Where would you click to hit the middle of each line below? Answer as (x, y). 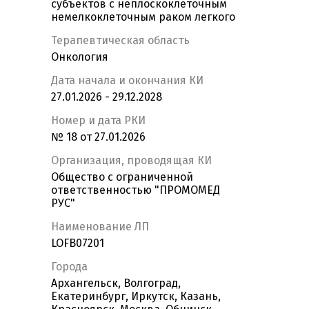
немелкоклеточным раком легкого (143, 17)
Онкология (80, 57)
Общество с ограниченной (122, 177)
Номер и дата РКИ (98, 121)
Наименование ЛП (100, 227)
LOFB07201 (78, 243)
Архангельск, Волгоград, (116, 283)
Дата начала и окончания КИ (127, 81)
